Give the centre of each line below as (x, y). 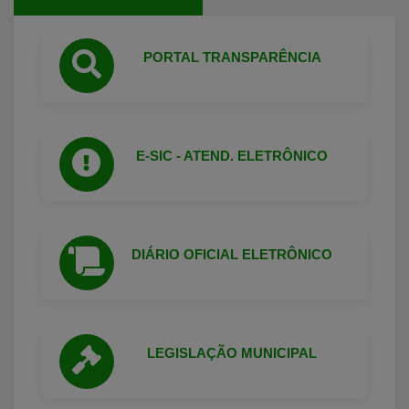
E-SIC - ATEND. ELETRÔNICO (232, 155)
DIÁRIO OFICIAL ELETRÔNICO (232, 254)
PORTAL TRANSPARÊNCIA (232, 57)
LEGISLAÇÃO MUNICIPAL (232, 352)
